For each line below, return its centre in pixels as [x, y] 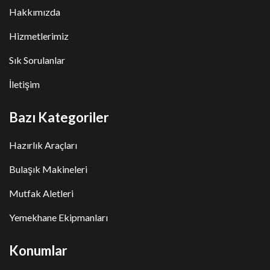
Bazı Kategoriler [59, 117]
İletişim [24, 84]
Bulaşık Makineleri [48, 169]
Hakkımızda [35, 11]
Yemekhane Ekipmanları [58, 217]
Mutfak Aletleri [41, 193]
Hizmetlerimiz [39, 36]
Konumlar [38, 250]
